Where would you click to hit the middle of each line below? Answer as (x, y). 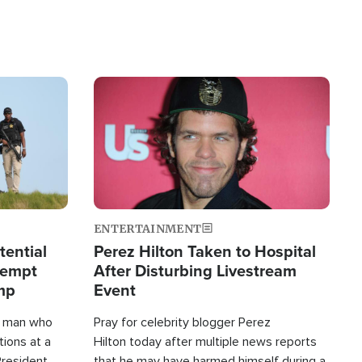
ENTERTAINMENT (148, 229)
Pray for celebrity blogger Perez (182, 323)
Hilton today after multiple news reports (205, 342)
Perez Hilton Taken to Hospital (205, 251)
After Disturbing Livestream (195, 271)
